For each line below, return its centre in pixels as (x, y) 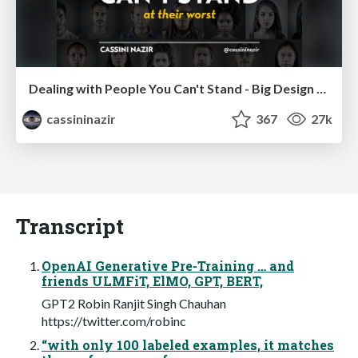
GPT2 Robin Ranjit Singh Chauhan (134, 303)
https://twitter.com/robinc (114, 320)
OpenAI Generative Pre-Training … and (168, 265)
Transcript (70, 225)
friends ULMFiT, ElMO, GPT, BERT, (152, 280)
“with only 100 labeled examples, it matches (188, 344)
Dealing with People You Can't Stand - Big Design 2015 (321, 88)
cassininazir (80, 118)
